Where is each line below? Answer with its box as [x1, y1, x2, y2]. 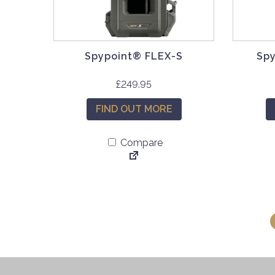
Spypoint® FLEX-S [85, 50, 184, 62]
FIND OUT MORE [95, 103, 172, 115]
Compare [117, 136, 163, 149]
